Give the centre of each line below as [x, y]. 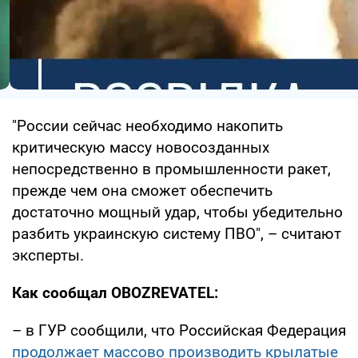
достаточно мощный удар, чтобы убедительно [177, 212]
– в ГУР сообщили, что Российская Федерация [179, 330]
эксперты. [48, 255]
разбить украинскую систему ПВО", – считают [177, 233]
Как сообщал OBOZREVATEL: [115, 292]
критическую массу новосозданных [141, 147]
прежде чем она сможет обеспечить [142, 190]
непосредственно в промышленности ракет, [171, 169]
